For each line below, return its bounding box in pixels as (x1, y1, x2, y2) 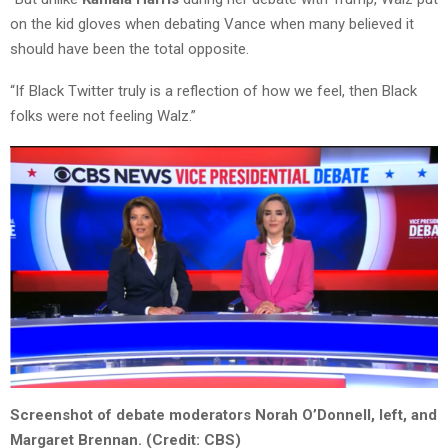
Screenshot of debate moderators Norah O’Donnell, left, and (10, 406, 437, 425)
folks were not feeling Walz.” (10, 107, 196, 126)
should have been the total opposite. (10, 40, 249, 59)
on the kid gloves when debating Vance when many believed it (10, 15, 414, 34)
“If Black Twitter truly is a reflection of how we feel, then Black (10, 82, 417, 101)
